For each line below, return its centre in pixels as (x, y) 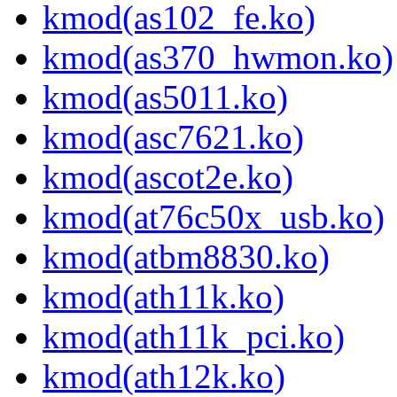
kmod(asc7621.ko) (173, 137)
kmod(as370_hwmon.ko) (218, 58)
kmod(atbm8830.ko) (186, 257)
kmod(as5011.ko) (165, 97)
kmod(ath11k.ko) (163, 297)
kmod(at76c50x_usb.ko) (214, 217)
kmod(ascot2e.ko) (168, 177)
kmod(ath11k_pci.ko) (194, 337)
